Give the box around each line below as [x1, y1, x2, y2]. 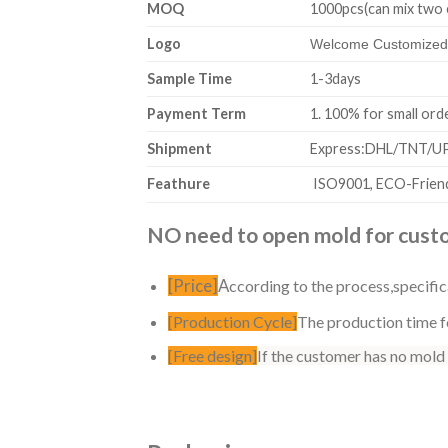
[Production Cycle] [167, 311, 297, 331]
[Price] [167, 275, 218, 297]
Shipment [147, 140, 212, 158]
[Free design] [167, 346, 257, 366]
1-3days [310, 70, 362, 88]
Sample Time [147, 70, 232, 88]
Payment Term [147, 105, 246, 123]
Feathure [147, 175, 210, 193]
